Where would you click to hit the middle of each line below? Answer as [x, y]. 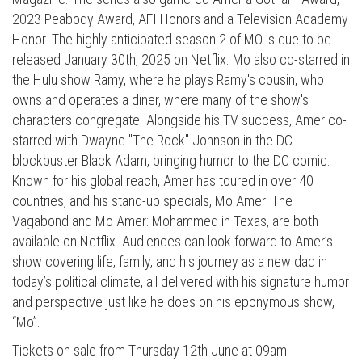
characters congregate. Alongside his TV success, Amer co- [179, 120]
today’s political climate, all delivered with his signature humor [181, 282]
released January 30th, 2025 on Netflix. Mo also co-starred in [181, 60]
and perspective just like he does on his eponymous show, [173, 302]
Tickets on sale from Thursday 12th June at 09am [149, 351]
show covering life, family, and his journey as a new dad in [170, 262]
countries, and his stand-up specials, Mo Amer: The [152, 201]
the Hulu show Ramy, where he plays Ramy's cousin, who [168, 80]
